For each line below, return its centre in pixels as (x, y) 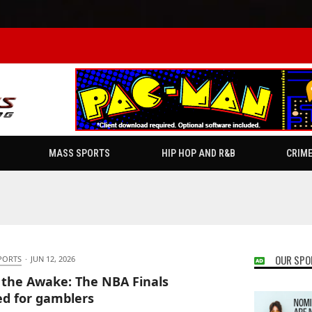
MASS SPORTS (79, 154)
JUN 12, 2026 (53, 259)
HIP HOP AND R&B (198, 154)
